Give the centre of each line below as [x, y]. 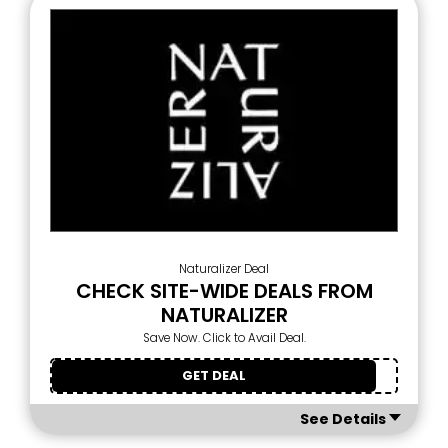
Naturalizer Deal [224, 269]
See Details [343, 418]
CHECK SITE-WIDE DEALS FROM [224, 291]
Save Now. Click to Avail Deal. [224, 338]
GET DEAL [214, 375]
